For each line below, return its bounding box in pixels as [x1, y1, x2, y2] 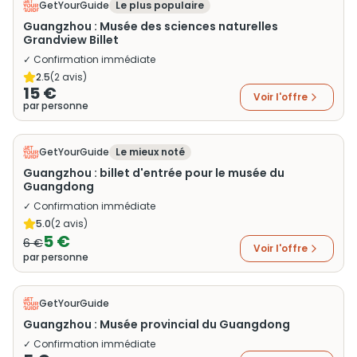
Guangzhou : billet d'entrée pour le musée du [23, 165, 284, 181]
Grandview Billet [23, 32, 119, 48]
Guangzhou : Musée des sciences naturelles [23, 18, 278, 34]
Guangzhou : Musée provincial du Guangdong [23, 316, 290, 332]
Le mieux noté [116, 145, 185, 159]
